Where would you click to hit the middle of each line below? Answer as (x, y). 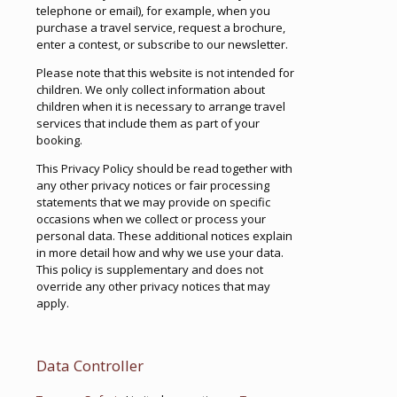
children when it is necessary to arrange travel (161, 106)
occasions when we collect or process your (151, 219)
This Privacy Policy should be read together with (164, 168)
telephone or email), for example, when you (153, 11)
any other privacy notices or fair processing (153, 185)
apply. (53, 303)
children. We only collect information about (151, 90)
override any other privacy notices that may (153, 286)
